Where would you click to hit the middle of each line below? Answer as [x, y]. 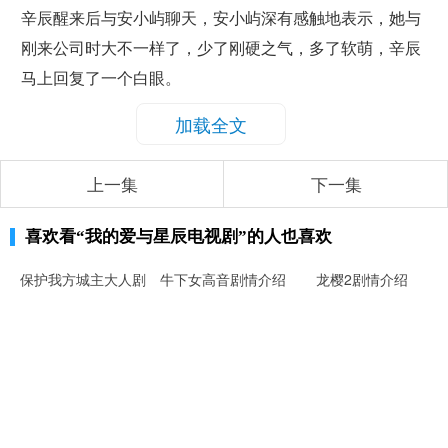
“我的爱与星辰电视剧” [161, 236]
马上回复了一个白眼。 [100, 78]
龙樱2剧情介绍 [362, 279]
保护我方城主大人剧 [83, 279]
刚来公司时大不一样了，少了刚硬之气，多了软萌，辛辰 [220, 48]
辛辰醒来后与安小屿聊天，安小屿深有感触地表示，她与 [220, 18]
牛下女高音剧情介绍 [222, 279]
